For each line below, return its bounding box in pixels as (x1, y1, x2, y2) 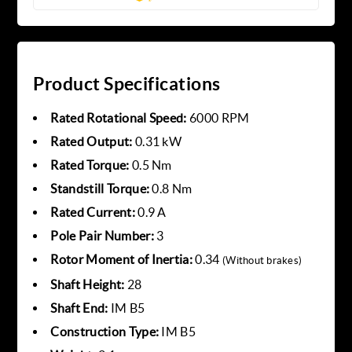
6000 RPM (186, 111, 250, 126)
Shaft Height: (50, 277, 125, 292)
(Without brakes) (222, 255, 302, 267)
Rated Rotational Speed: (50, 111, 187, 126)
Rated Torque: (50, 158, 130, 173)
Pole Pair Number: (50, 229, 154, 244)
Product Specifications (33, 73, 221, 95)
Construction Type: (50, 324, 159, 339)
